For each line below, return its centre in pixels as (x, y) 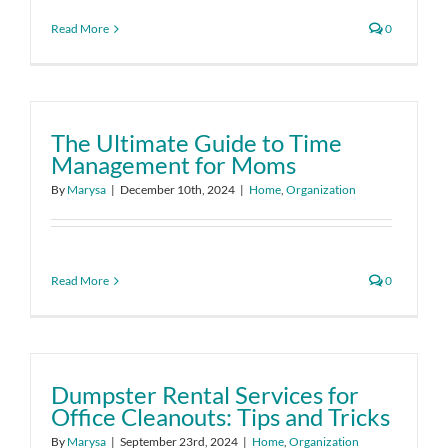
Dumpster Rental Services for (205, 394)
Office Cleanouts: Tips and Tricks (220, 416)
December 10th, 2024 (177, 189)
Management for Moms (173, 164)
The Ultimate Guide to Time (196, 142)
